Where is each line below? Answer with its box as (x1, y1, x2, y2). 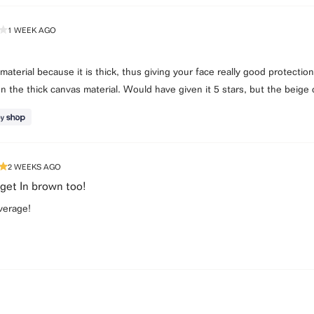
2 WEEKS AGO (7, 161, 61, 172)
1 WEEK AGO (7, 25, 56, 35)
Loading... (140, 287, 174, 298)
